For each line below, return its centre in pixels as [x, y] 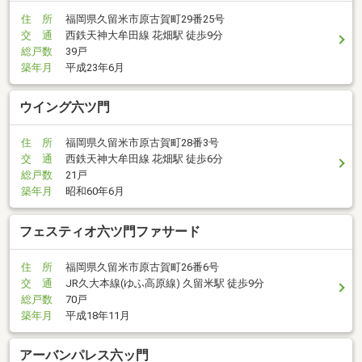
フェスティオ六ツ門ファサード [110, 231]
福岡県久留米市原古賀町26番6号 [142, 267]
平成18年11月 [98, 315]
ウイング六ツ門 [65, 107]
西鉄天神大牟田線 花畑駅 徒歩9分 [144, 35]
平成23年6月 [95, 67]
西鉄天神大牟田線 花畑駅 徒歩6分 [144, 159]
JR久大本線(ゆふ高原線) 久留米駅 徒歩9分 [165, 283]
